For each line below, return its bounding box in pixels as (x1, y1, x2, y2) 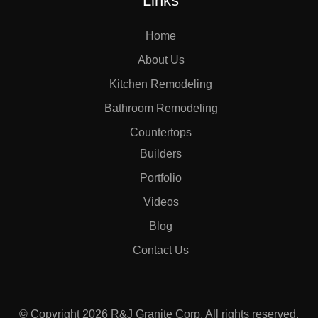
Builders (140, 148, 182, 160)
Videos (143, 196, 179, 209)
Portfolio (140, 172, 182, 185)
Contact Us (133, 244, 189, 257)
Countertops (130, 126, 192, 139)
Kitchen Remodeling (109, 78, 212, 91)
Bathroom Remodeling (104, 102, 218, 115)
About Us (137, 54, 185, 67)
